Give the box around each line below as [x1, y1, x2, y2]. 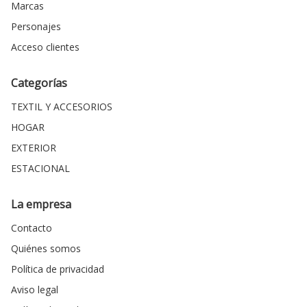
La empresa [11, 197, 72, 212]
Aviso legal [11, 283, 59, 297]
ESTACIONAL [11, 162, 71, 175]
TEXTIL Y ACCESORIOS [11, 100, 113, 114]
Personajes [11, 20, 62, 34]
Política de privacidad [11, 262, 105, 276]
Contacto [11, 221, 53, 235]
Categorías [11, 75, 68, 91]
